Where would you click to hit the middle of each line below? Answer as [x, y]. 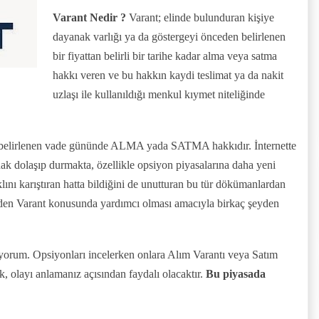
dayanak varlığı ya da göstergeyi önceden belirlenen [169, 36]
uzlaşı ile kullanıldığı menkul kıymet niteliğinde [159, 94]
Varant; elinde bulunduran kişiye [200, 17]
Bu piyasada [236, 273]
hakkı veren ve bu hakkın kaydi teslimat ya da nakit [168, 75]
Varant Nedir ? [89, 17]
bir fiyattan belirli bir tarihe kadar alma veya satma [165, 56]
